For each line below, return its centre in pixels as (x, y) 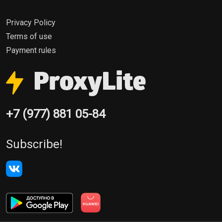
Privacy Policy (31, 23)
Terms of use (29, 36)
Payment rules (31, 50)
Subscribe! (34, 144)
